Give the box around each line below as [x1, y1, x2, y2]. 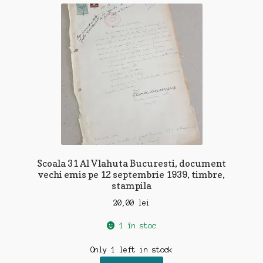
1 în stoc [119, 221, 156, 230]
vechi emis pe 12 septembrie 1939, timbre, [38, 168, 225, 181]
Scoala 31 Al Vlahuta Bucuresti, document [37, 157, 226, 170]
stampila [112, 180, 151, 192]
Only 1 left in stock [90, 246, 173, 254]
